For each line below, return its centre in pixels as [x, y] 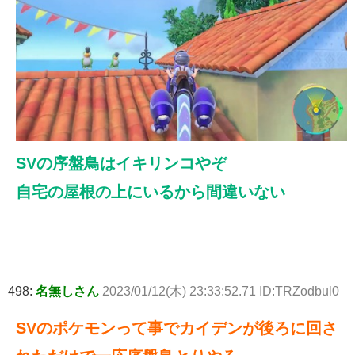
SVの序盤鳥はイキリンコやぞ [121, 163]
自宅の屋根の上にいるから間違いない [151, 191]
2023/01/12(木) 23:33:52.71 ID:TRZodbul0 [221, 291]
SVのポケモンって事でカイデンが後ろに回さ [177, 328]
